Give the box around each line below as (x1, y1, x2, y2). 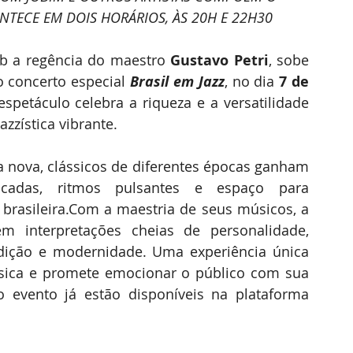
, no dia (224, 72, 280, 91)
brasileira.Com (2, 199, 99, 218)
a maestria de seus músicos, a (98, 199, 310, 218)
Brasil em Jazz (130, 72, 225, 91)
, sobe (268, 50, 310, 69)
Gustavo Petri (170, 50, 269, 70)
